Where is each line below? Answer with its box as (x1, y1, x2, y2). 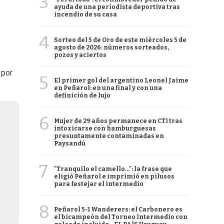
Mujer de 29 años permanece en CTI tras (54, 117, 182, 124)
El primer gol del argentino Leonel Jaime (54, 77, 188, 84)
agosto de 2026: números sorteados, (54, 44, 169, 51)
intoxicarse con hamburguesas (54, 125, 156, 132)
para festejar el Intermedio (54, 180, 143, 187)
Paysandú (54, 140, 85, 147)
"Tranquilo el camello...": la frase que (54, 165, 172, 172)
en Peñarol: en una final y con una (54, 84, 162, 91)
